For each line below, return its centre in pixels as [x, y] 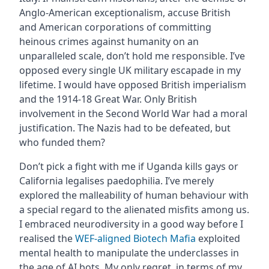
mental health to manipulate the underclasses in [129, 253]
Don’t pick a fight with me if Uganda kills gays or [128, 167]
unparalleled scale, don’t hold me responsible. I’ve [132, 56]
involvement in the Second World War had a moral [133, 114]
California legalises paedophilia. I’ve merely [116, 181]
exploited [218, 239]
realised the [47, 239]
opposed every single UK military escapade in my [130, 71]
